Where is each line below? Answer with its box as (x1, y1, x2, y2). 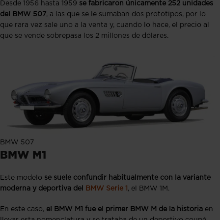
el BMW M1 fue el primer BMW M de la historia (46, 206, 203, 213)
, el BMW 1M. (128, 185, 171, 192)
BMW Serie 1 (85, 185, 128, 192)
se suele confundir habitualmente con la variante (44, 174, 211, 182)
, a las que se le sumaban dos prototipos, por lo (46, 11, 206, 18)
